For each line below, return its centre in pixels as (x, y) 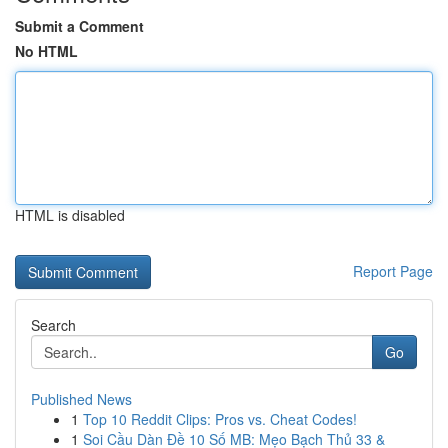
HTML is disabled (70, 215)
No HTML (46, 51)
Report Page (393, 271)
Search (53, 325)
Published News (81, 399)
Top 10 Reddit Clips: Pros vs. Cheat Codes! (220, 419)
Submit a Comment (79, 26)
